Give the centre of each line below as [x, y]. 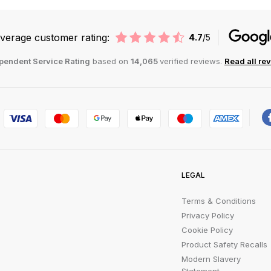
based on [110, 61]
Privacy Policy [207, 216]
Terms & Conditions [218, 201]
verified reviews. [192, 61]
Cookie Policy [207, 230]
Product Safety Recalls [224, 245]
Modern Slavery [211, 259]
